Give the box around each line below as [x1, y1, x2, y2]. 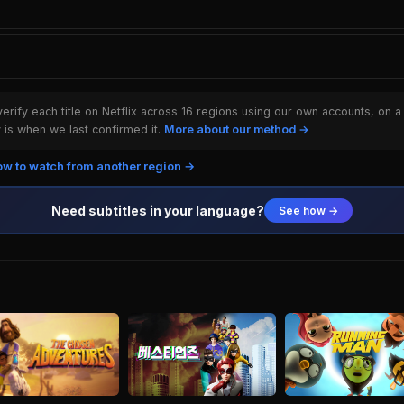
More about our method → [164, 123, 309, 136]
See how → [279, 203, 338, 217]
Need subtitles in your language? [51, 202, 264, 218]
